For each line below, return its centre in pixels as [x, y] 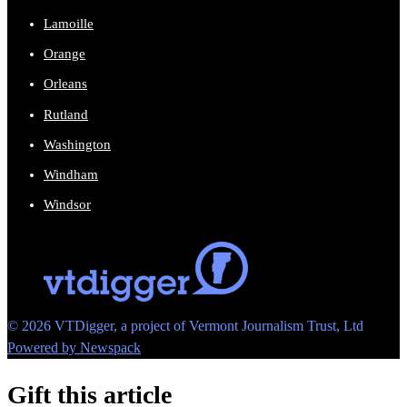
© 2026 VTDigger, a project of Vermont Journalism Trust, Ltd [185, 326]
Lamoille [69, 23]
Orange [65, 54]
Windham [71, 175]
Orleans [65, 84]
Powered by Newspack [74, 348]
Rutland [66, 114]
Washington [77, 144]
